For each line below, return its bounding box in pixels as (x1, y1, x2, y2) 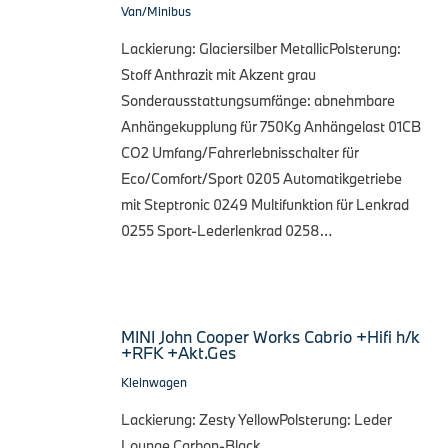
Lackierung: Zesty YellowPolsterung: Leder (121, 409, 392, 429)
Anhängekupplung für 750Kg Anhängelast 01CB (121, 116, 421, 136)
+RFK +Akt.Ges (121, 341, 236, 363)
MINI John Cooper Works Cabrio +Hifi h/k (121, 325, 420, 347)
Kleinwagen (121, 373, 187, 390)
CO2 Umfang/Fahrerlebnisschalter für (121, 142, 359, 162)
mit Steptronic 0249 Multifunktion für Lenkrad (121, 194, 409, 214)
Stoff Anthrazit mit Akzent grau (121, 64, 316, 84)
